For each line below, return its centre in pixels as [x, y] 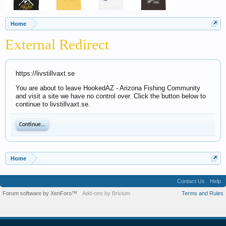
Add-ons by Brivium [106, 193]
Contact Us [191, 181]
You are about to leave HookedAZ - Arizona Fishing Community [108, 88]
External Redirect [57, 44]
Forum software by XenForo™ [40, 193]
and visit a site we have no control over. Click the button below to [111, 96]
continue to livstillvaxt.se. [53, 104]
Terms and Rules [203, 193]
